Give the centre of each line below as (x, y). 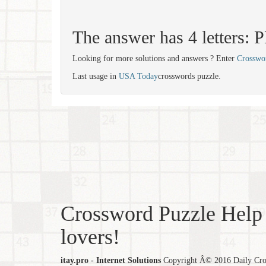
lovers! (90, 237)
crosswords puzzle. (189, 76)
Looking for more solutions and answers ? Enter (155, 58)
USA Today (138, 76)
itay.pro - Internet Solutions (111, 260)
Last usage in (96, 76)
